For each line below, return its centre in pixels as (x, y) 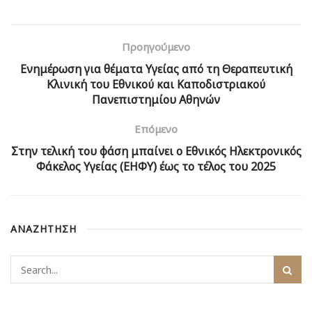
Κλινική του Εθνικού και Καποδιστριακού (156, 85)
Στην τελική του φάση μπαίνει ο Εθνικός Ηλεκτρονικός (156, 151)
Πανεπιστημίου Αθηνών (156, 100)
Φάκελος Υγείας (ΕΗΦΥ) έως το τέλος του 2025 (156, 167)
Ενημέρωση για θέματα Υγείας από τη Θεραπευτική (156, 69)
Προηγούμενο (156, 47)
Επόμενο (156, 129)
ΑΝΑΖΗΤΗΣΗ (44, 229)
